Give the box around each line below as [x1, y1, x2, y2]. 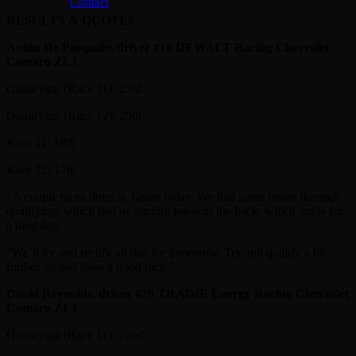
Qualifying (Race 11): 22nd [6, 327, 144, 342]
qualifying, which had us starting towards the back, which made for [6, 203, 343, 218]
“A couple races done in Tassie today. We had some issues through [6, 189, 339, 203]
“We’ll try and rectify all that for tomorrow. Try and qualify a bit [6, 245, 326, 259]
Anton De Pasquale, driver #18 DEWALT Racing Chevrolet [6, 40, 329, 54]
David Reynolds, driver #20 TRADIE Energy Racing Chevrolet [6, 286, 349, 300]
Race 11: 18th [6, 135, 75, 149]
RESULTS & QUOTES [6, 13, 135, 27]
